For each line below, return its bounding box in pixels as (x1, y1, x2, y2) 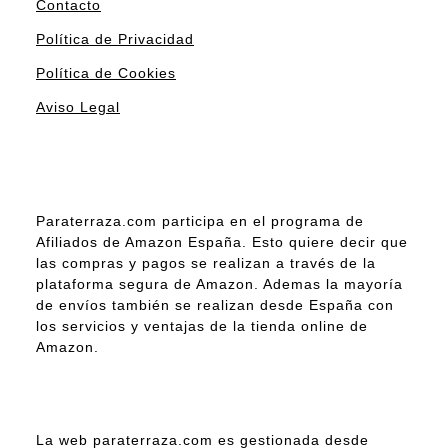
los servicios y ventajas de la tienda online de (36, 317, 368, 334)
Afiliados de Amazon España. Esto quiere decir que (36, 233, 408, 250)
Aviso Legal (36, 98, 120, 115)
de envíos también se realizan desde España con (36, 296, 394, 313)
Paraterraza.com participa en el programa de (36, 212, 364, 229)
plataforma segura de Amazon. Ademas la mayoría (36, 275, 403, 292)
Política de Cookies (36, 64, 176, 81)
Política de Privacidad (36, 30, 194, 47)
